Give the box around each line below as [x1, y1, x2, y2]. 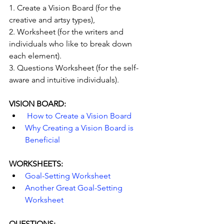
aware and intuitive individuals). [9, 74, 119, 84]
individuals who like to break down [9, 38, 134, 48]
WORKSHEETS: [9, 158, 63, 168]
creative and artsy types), [9, 14, 95, 24]
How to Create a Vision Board [27, 110, 133, 120]
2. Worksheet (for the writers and [9, 26, 125, 36]
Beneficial [25, 134, 60, 144]
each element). [9, 50, 61, 60]
